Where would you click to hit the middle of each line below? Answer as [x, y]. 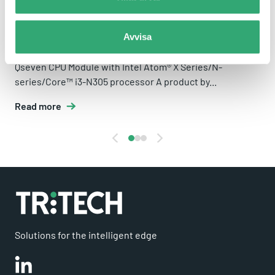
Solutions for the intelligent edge [86, 235]
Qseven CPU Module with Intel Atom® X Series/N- [118, 67]
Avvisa [137, 37]
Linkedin [33, 263]
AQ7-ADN [42, 48]
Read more [38, 106]
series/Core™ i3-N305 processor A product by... [116, 82]
